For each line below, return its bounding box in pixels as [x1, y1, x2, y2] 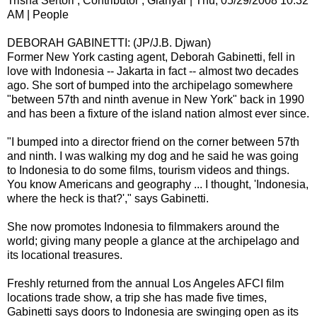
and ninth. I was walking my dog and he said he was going [7, 149, 299, 162]
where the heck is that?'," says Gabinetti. [7, 192, 209, 204]
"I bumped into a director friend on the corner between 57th [7, 135, 299, 148]
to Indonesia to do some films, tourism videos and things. [7, 163, 289, 176]
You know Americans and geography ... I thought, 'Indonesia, [7, 178, 309, 190]
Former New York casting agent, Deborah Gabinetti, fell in [7, 50, 295, 63]
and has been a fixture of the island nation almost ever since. [7, 107, 309, 120]
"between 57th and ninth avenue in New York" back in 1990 [7, 93, 304, 105]
